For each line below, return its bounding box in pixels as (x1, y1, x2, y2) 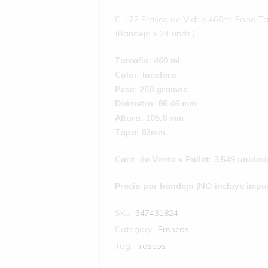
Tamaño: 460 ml (115, 54, 181, 66)
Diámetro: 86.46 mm (115, 98, 197, 109)
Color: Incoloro (115, 69, 177, 80)
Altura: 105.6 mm (115, 112, 184, 123)
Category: (115, 223, 157, 234)
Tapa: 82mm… (115, 126, 172, 138)
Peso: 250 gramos (115, 83, 188, 95)
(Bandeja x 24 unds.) (115, 28, 196, 39)
